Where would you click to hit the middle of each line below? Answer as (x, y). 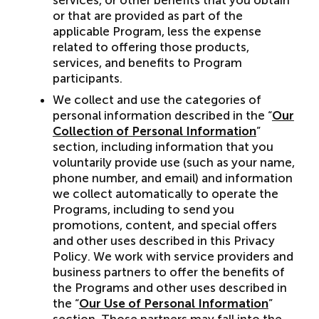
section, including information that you (163, 147)
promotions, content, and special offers (164, 225)
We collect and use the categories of (157, 100)
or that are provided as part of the (147, 16)
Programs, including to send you (143, 209)
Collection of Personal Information (154, 131)
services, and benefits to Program (147, 63)
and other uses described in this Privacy (163, 241)
